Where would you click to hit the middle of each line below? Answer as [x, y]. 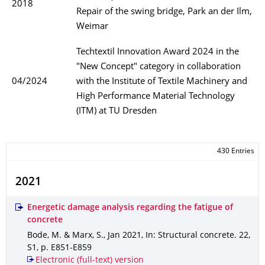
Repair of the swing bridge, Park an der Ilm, [164, 12]
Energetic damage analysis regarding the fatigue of [130, 208]
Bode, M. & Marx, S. [65, 236]
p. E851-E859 [66, 248]
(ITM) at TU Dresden [117, 112]
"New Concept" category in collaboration [159, 67]
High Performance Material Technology [156, 97]
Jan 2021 [125, 236]
